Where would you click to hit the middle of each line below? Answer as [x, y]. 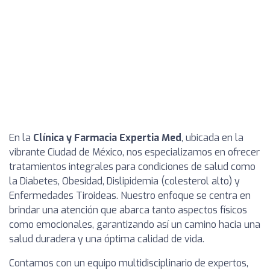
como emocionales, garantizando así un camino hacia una [135, 224]
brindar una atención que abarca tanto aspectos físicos [128, 210]
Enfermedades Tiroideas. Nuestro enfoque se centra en [130, 196]
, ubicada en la [212, 138]
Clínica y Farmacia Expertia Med [107, 138]
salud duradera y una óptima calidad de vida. [107, 239]
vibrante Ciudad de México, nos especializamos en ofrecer [134, 152]
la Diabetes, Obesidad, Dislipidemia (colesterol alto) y [124, 181]
